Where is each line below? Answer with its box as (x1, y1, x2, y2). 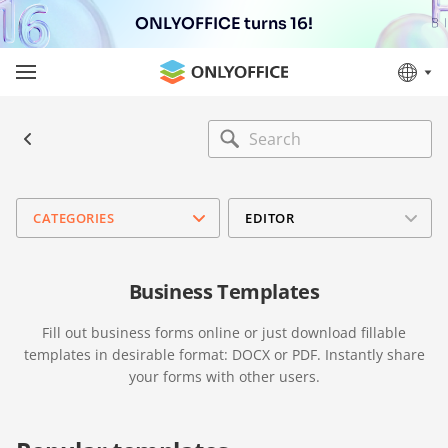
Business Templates (128, 278, 320, 305)
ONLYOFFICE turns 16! (135, 13, 313, 34)
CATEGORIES (33, 208, 115, 227)
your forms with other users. (128, 367, 320, 386)
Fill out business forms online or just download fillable (42, 323, 406, 342)
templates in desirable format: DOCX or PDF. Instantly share (23, 345, 425, 364)
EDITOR (245, 208, 295, 227)
